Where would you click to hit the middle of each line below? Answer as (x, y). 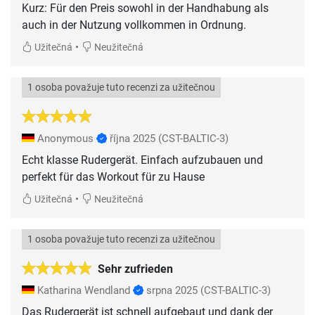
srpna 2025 (172, 291)
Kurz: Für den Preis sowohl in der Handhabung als (145, 8)
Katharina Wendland (84, 291)
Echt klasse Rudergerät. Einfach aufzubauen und (142, 160)
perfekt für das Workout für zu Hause (113, 177)
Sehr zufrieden (135, 269)
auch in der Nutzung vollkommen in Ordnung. (134, 25)
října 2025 (133, 139)
